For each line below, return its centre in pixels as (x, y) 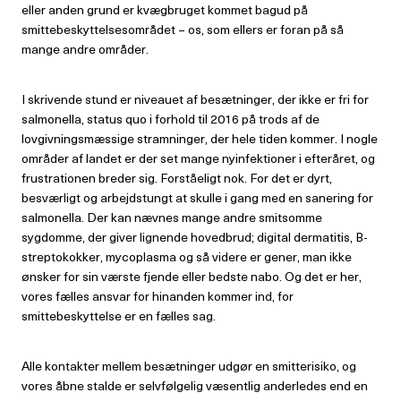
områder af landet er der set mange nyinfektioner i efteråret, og (198, 158)
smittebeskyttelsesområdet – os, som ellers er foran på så (183, 29)
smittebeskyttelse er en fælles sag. (119, 316)
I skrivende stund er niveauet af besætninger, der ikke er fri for (195, 99)
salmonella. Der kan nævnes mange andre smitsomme (172, 217)
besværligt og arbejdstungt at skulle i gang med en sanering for (197, 197)
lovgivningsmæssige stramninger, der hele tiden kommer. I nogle (200, 138)
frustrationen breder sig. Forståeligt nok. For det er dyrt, (177, 178)
